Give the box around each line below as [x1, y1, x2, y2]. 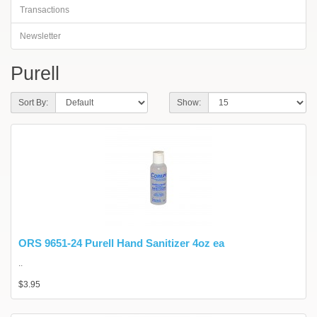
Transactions [20, 5, 69, 15]
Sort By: [18, 98, 48, 108]
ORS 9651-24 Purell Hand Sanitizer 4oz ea [18, 237, 224, 249]
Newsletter [20, 31, 61, 41]
